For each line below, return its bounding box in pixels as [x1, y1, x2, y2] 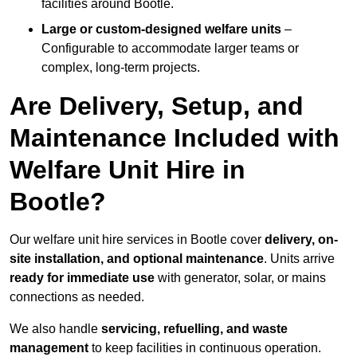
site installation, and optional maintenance [10, 252, 264, 266]
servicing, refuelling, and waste [101, 322, 288, 336]
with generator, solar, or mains [155, 271, 326, 285]
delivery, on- [265, 233, 338, 247]
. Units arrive [264, 252, 335, 266]
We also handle [10, 322, 101, 336]
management [10, 341, 88, 355]
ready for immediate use [10, 271, 155, 285]
